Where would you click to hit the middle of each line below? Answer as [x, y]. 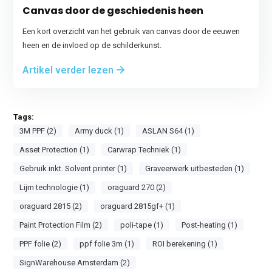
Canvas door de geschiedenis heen [113, 11]
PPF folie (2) [41, 244]
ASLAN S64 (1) [168, 131]
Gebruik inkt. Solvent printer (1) [73, 168]
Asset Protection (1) [55, 150]
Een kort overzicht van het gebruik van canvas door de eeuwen [131, 31]
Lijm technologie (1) [55, 187]
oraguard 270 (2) [137, 187]
